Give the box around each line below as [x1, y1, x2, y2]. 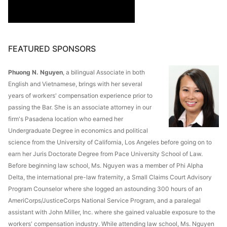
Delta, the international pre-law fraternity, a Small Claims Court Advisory [8, 173, 212, 181]
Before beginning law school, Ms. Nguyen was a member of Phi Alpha [8, 161, 203, 169]
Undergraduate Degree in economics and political [8, 126, 148, 134]
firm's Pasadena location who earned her [8, 115, 123, 123]
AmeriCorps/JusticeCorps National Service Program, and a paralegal [8, 196, 201, 204]
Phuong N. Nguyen [8, 68, 63, 76]
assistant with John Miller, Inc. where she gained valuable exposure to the [8, 208, 215, 216]
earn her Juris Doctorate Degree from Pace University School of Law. [8, 149, 203, 158]
